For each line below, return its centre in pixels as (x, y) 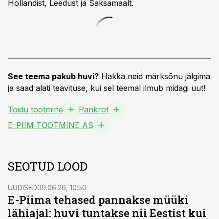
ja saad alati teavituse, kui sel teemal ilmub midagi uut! (107, 88)
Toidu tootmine (35, 109)
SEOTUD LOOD (48, 166)
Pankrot (94, 109)
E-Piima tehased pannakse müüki (98, 200)
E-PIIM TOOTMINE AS (51, 125)
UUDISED (22, 187)
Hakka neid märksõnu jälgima (154, 76)
